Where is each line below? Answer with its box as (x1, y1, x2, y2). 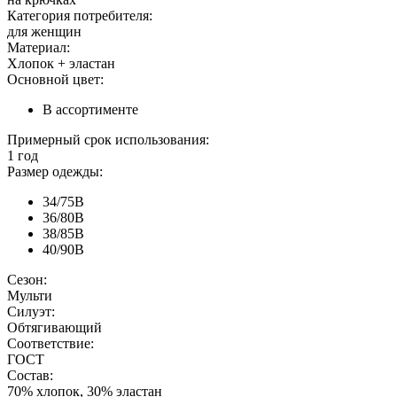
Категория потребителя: (7, 8, 152, 24)
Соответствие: (7, 336, 94, 352)
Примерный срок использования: (7, 132, 209, 148)
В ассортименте (43, 102, 138, 118)
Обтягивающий (7, 320, 102, 336)
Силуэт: (7, 304, 55, 320)
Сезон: (7, 272, 47, 288)
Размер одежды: (7, 164, 103, 180)
